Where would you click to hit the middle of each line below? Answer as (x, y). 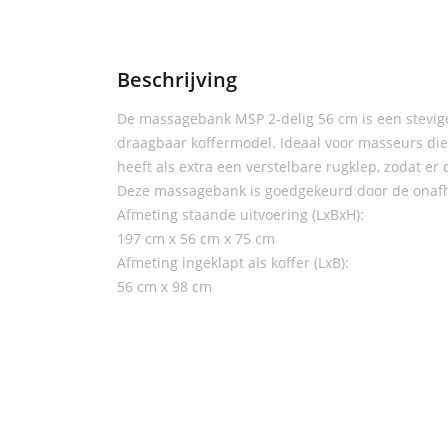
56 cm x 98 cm (164, 286)
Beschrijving (177, 79)
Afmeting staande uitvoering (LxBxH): (240, 214)
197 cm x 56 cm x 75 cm (196, 238)
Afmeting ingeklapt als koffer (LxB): (233, 262)
